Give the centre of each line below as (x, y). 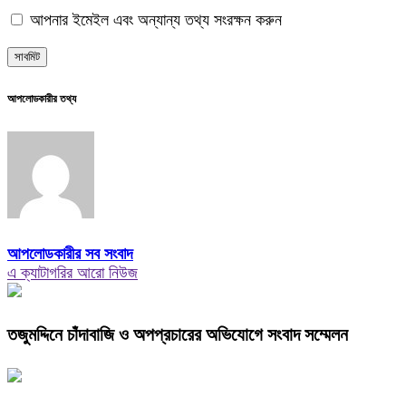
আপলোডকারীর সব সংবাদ (70, 254)
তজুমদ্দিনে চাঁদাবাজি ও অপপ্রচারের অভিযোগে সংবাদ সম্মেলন (178, 335)
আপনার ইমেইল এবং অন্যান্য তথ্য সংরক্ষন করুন (154, 20)
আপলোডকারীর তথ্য (42, 99)
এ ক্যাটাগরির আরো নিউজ (72, 273)
